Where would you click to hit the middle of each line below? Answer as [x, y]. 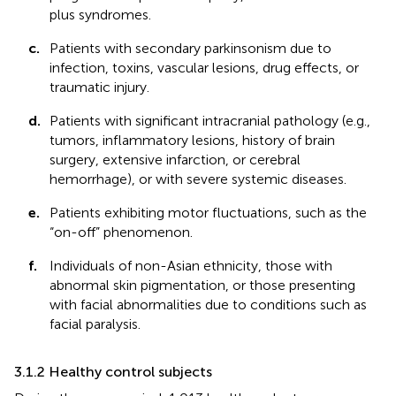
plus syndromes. [100, 14]
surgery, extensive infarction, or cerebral [175, 159]
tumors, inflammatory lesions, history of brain [192, 140]
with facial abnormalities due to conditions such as [208, 304]
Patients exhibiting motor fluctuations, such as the [208, 212]
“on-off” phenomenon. [121, 232]
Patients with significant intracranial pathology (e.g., [210, 120]
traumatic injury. [99, 87]
